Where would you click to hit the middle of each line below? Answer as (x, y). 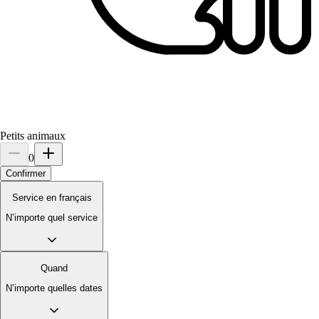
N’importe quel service (52, 218)
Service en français (52, 197)
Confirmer (26, 173)
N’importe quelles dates (54, 288)
